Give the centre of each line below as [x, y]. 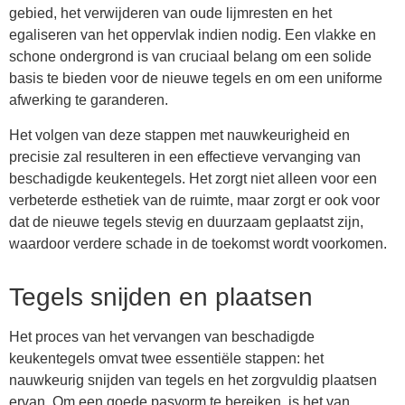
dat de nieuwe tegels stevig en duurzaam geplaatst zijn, [186, 221]
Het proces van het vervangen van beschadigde [162, 336]
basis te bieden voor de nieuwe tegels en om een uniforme [196, 79]
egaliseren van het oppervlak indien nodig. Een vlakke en [193, 35]
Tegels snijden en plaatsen [161, 297]
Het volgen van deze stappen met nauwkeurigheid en [179, 135]
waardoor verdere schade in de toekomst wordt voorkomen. [198, 243]
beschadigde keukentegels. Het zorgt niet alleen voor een [193, 178]
